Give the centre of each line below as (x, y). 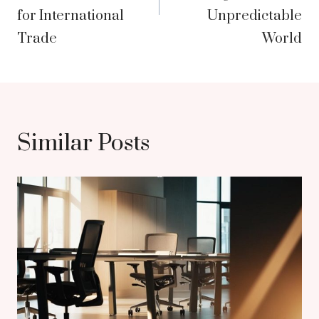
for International (70, 16)
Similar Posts (83, 144)
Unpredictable (255, 16)
